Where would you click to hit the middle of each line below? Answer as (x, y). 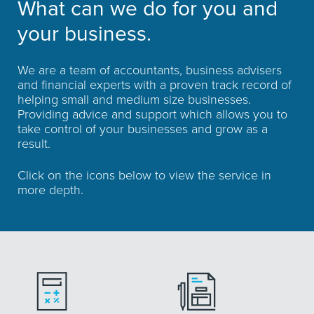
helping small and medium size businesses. (134, 100)
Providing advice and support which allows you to (152, 114)
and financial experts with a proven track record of (155, 85)
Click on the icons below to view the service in (144, 175)
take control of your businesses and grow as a (143, 129)
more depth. (50, 190)
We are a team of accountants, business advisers (150, 70)
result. (34, 144)
